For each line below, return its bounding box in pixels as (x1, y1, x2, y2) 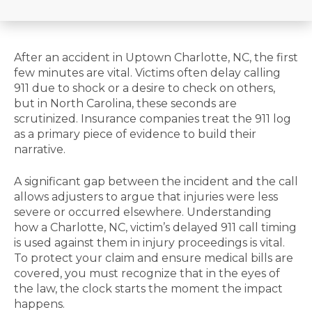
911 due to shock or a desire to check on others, (14, 81, 275, 95)
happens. (14, 297, 65, 311)
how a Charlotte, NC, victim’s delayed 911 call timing (14, 220, 297, 234)
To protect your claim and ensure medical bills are (14, 251, 293, 265)
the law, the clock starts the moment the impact (14, 281, 283, 295)
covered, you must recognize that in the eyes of (14, 266, 280, 280)
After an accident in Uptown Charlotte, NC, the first (14, 50, 298, 64)
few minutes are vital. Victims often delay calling (14, 65, 281, 79)
